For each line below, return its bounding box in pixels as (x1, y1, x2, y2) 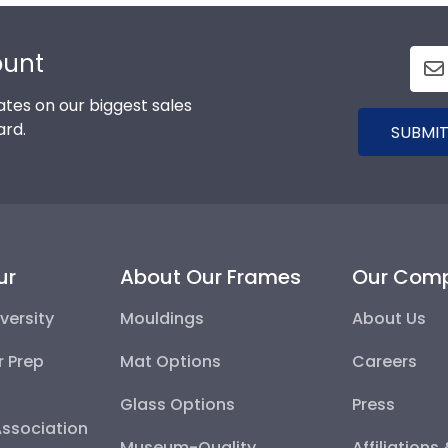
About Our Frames (119, 262, 301, 291)
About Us (352, 306, 427, 330)
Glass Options (119, 392, 235, 416)
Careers (352, 349, 418, 373)
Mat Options (119, 349, 221, 373)
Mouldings (119, 306, 204, 330)
